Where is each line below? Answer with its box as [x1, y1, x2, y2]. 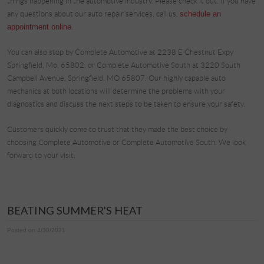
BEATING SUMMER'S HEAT [7, 203, 143, 217]
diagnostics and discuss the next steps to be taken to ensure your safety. [7, 100, 245, 109]
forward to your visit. [7, 151, 75, 160]
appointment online [7, 22, 71, 32]
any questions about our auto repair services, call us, [7, 9, 180, 19]
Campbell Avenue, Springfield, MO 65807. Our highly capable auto [7, 74, 226, 83]
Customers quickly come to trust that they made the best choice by [7, 125, 227, 134]
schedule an [180, 9, 221, 19]
